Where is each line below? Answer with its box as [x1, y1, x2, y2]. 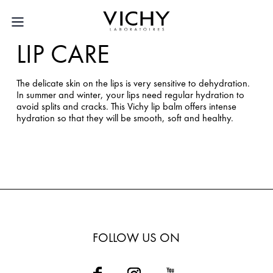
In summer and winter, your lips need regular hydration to [16, 88, 244, 102]
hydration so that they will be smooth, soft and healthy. [16, 112, 233, 125]
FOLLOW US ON [93, 230, 180, 246]
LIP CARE [16, 37, 110, 71]
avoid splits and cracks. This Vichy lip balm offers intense [16, 100, 236, 113]
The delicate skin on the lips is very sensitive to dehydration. [16, 77, 250, 90]
